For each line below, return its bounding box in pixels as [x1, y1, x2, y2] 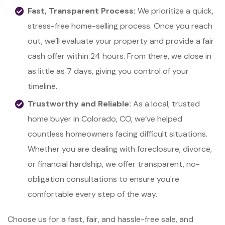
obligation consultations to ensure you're [28, 173, 179, 184]
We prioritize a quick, [136, 5, 213, 16]
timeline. [28, 80, 57, 91]
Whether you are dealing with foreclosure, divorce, [28, 143, 212, 154]
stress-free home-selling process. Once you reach [28, 20, 212, 31]
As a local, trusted [131, 98, 200, 109]
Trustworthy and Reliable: [28, 98, 131, 109]
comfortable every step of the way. [28, 188, 157, 199]
